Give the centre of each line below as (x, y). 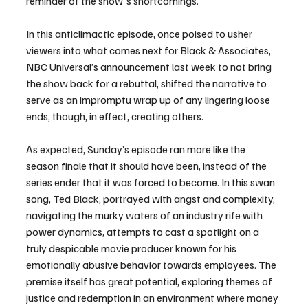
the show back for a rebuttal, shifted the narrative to (147, 84)
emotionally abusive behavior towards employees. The (152, 265)
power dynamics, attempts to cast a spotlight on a (144, 232)
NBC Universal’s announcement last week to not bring (150, 67)
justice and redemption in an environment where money (153, 298)
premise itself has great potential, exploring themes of (150, 282)
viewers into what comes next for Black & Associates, (150, 51)
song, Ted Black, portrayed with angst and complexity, (152, 199)
